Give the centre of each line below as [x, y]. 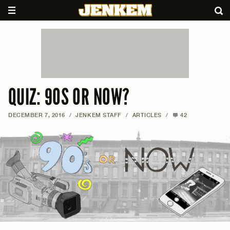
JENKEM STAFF [99, 115]
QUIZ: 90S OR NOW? [69, 97]
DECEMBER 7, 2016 [37, 115]
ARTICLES [147, 115]
